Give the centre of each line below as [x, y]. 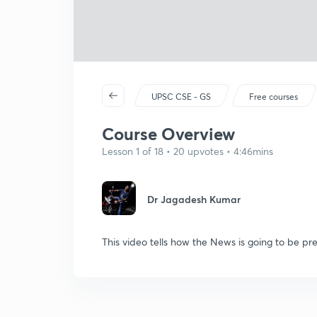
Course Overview [168, 134]
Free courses [274, 97]
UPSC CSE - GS [181, 97]
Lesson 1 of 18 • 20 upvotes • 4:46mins [188, 151]
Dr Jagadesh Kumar [194, 199]
